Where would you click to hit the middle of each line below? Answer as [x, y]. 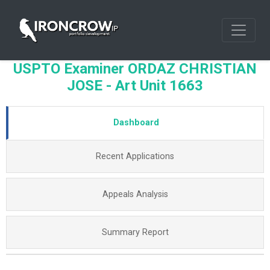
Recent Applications [135, 156]
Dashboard [136, 123]
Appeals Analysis [135, 194]
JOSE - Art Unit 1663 [135, 86]
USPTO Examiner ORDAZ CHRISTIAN [135, 69]
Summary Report [135, 232]
